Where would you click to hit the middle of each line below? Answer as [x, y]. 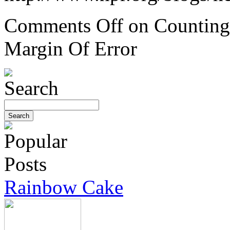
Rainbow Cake [64, 187]
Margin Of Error [71, 49]
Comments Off [64, 26]
